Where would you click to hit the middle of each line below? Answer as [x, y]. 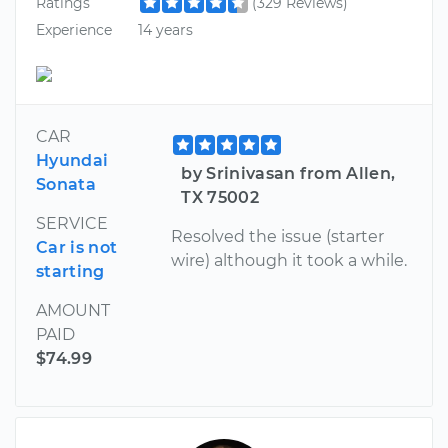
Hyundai [72, 161]
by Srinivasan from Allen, [288, 174]
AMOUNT [73, 311]
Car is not [77, 248]
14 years [165, 29]
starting [70, 272]
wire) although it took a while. [289, 261]
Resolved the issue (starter [278, 237]
